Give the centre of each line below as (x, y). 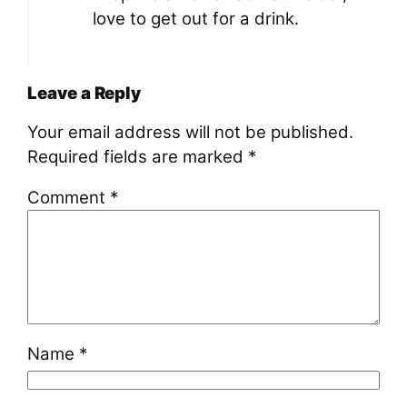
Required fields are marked (138, 156)
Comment (69, 198)
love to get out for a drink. (195, 19)
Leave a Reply (84, 94)
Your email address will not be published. (191, 132)
